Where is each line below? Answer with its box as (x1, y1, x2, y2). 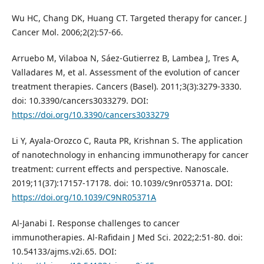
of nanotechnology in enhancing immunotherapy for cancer (11, 149, 249, 161)
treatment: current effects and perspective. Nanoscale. (11, 163, 229, 175)
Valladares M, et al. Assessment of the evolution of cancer (11, 67, 240, 78)
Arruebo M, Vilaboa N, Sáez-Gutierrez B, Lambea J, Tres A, (11, 52, 239, 64)
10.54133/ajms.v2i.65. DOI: (11, 246, 117, 258)
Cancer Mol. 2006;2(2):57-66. (11, 27, 123, 38)
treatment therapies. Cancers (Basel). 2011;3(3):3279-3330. (11, 81, 242, 93)
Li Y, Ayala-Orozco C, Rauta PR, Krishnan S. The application (11, 135, 243, 147)
